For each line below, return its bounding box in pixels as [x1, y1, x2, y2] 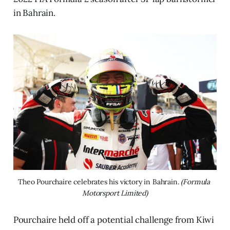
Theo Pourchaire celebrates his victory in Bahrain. [18, 177, 181, 187]
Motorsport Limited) [82, 188, 148, 198]
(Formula [181, 177, 210, 187]
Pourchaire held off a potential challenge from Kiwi [13, 214, 215, 226]
